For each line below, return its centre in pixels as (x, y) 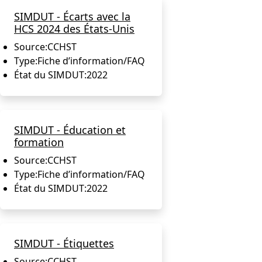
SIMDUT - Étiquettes (64, 243)
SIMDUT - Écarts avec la (72, 16)
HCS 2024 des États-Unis (74, 28)
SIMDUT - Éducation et (70, 130)
